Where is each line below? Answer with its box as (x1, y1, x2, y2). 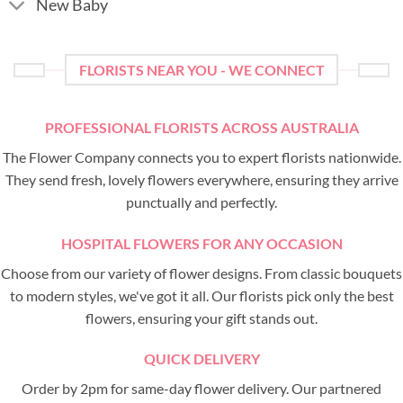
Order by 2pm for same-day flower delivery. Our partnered (22, 380, 381, 398)
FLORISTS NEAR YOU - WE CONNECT (78, 61, 325, 79)
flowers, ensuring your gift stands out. (85, 309, 318, 327)
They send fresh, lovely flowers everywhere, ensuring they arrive (4, 170, 399, 188)
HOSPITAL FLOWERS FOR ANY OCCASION (60, 234, 343, 252)
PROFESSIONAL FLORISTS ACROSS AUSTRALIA (44, 118, 359, 136)
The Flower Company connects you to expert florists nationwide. (2, 148, 401, 166)
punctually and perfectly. (126, 193, 277, 210)
